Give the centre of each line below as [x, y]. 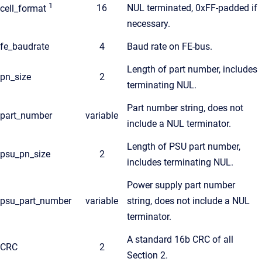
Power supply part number [181, 185]
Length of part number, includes [192, 69]
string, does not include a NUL [188, 201]
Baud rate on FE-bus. [170, 46]
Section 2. [147, 255]
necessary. [149, 24]
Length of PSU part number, [184, 146]
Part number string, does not [185, 108]
